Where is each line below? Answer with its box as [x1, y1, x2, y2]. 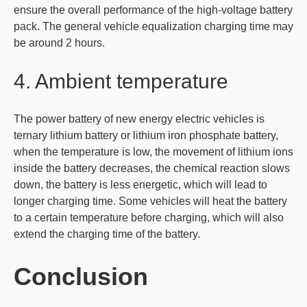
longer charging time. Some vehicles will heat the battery [14, 195, 287, 208]
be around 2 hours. [14, 37, 105, 49]
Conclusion [14, 262, 148, 291]
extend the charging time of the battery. [14, 228, 200, 241]
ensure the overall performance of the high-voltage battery [14, 4, 293, 16]
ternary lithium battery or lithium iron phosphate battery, [14, 130, 278, 142]
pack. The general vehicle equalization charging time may [14, 21, 293, 33]
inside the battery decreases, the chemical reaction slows [14, 162, 290, 175]
